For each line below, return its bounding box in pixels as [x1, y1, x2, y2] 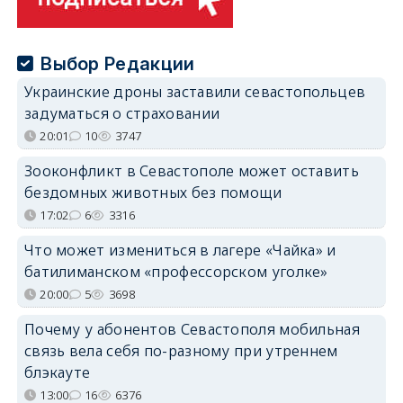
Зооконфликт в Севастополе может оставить [23, 160, 359, 181]
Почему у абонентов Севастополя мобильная [23, 318, 360, 339]
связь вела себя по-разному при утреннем [23, 340, 338, 361]
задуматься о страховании [23, 103, 220, 123]
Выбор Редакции [40, 52, 195, 75]
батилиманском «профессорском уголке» [23, 261, 328, 282]
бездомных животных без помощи [23, 182, 282, 202]
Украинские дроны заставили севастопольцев [23, 81, 366, 102]
